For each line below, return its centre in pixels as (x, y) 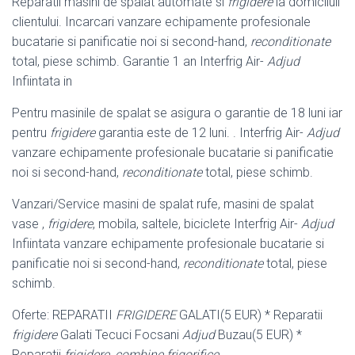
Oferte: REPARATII (64, 315)
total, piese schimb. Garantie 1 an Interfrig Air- (139, 61)
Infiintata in (42, 81)
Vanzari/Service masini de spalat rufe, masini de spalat (163, 204)
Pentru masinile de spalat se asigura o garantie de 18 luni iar (177, 113)
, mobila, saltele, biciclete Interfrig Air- (197, 223)
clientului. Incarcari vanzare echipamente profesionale (161, 21)
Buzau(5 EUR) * (258, 334)
